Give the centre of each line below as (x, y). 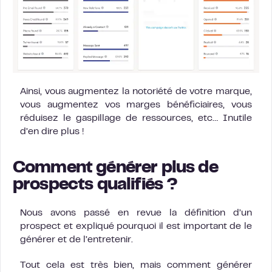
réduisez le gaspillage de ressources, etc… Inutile (136, 119)
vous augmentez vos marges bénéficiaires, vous (136, 105)
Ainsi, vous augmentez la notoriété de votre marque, (136, 92)
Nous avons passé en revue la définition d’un (136, 213)
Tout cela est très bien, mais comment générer (136, 266)
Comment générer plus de (115, 169)
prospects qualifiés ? (95, 186)
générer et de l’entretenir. (76, 240)
